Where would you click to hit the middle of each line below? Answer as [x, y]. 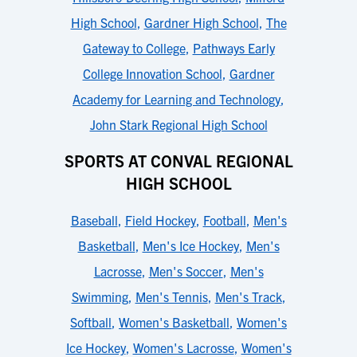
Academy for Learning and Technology [177, 99]
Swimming [100, 296]
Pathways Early [233, 48]
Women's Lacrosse [183, 347]
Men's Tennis [171, 296]
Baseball [94, 220]
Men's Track [248, 296]
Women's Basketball [174, 322]
